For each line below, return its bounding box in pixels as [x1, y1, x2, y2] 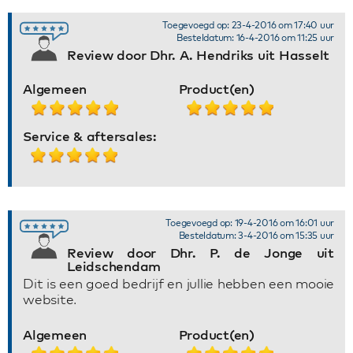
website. [23, 291, 76, 307]
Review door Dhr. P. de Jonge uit [67, 244, 334, 261]
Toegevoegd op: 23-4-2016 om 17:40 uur [162, 19, 334, 31]
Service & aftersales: [23, 128, 157, 144]
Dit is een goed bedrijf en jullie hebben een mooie [23, 275, 334, 292]
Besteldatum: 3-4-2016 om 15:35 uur [178, 229, 334, 241]
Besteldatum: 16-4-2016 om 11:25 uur [176, 32, 334, 43]
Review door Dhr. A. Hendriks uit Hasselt [67, 46, 329, 63]
